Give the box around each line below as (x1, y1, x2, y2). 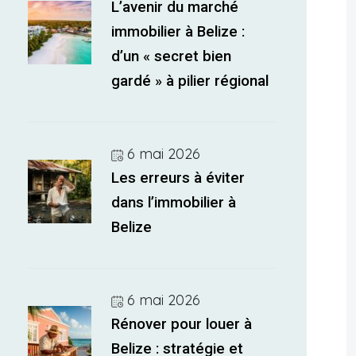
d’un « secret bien (111, 48, 232, 65)
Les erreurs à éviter (111, 169, 246, 187)
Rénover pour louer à (111, 315, 253, 333)
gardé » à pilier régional (111, 72, 269, 90)
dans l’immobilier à (111, 194, 237, 211)
